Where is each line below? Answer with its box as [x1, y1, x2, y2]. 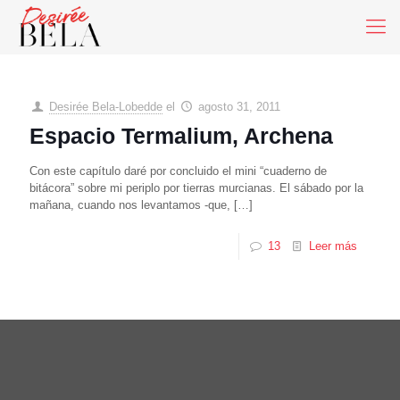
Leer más [309, 239, 357, 253]
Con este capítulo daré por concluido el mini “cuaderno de [29, 164, 327, 178]
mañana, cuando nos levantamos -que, [29, 198, 230, 212]
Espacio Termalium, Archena [29, 123, 333, 148]
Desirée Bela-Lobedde [49, 100, 163, 113]
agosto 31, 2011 [198, 100, 281, 113]
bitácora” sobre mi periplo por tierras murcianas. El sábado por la [29, 181, 363, 195]
